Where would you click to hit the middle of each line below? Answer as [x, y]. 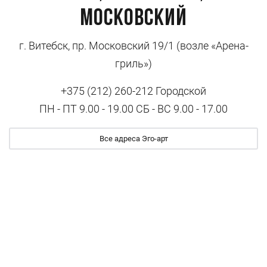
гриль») [133, 63]
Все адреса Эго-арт [133, 139]
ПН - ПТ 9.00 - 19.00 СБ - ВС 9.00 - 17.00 [133, 109]
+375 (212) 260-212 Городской [133, 91]
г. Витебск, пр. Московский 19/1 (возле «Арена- [133, 46]
